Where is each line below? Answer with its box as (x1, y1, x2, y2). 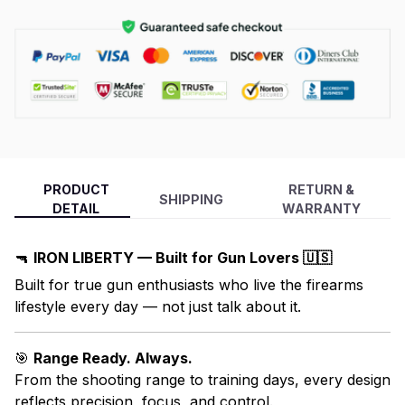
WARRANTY (282, 201, 362, 217)
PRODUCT (42, 182, 109, 198)
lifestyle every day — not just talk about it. (14, 297, 301, 316)
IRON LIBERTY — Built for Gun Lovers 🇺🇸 (33, 248, 332, 267)
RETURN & (288, 182, 355, 198)
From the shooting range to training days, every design (14, 371, 391, 390)
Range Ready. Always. (33, 349, 193, 368)
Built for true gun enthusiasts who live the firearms (14, 276, 363, 295)
